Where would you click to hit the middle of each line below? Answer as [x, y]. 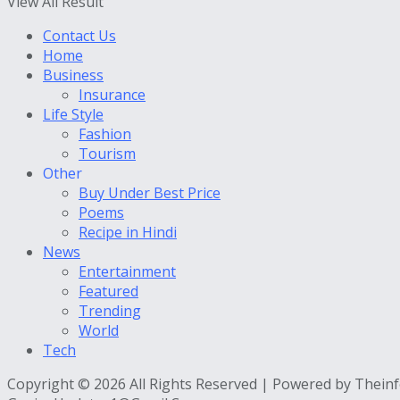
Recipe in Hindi [128, 233]
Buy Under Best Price [150, 193]
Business [73, 75]
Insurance [112, 95]
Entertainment [127, 272]
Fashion [105, 134]
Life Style [73, 115]
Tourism [107, 154]
